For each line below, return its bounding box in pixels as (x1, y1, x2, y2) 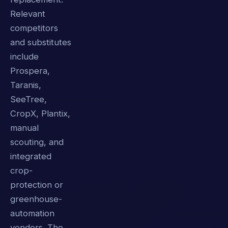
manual (10, 123, 39, 133)
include (10, 51, 39, 62)
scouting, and (10, 137, 64, 148)
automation (10, 208, 54, 219)
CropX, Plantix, (10, 108, 70, 119)
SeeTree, (10, 94, 47, 105)
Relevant (10, 9, 45, 19)
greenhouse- (10, 194, 62, 205)
